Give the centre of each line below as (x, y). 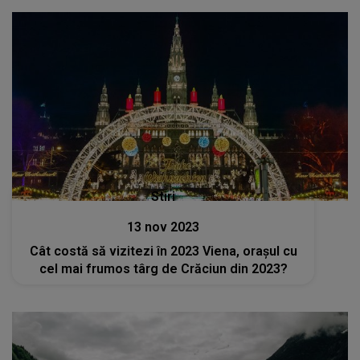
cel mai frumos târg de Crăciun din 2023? (163, 269)
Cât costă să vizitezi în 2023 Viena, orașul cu (163, 252)
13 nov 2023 (164, 227)
